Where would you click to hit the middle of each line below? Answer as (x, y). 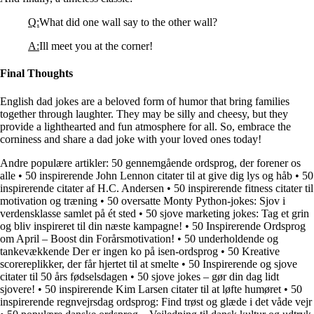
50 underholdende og (231, 238)
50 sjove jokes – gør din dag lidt (208, 276)
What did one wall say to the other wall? (128, 22)
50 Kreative (254, 251)
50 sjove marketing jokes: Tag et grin (227, 213)
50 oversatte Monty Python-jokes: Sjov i (196, 200)
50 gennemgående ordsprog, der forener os (206, 163)
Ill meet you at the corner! (96, 46)
